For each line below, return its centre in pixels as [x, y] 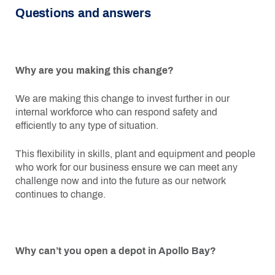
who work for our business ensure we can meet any [126, 167]
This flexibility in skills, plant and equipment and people [135, 153]
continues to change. [60, 194]
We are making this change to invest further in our [122, 98]
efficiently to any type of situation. [87, 125]
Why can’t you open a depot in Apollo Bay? [116, 250]
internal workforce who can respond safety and [116, 112]
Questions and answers [83, 13]
